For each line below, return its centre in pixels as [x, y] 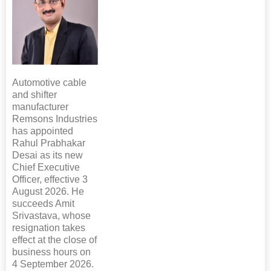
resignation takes [49, 227]
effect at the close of [54, 240]
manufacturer [40, 106]
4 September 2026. [53, 264]
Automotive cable [49, 82]
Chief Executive [46, 167]
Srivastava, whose [51, 215]
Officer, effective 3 [50, 179]
